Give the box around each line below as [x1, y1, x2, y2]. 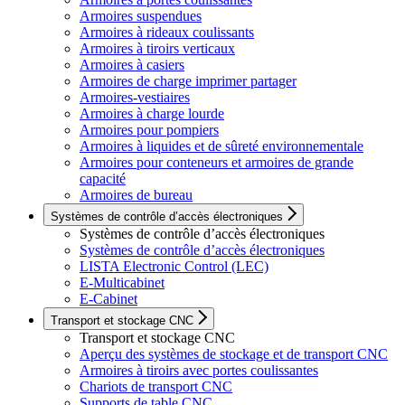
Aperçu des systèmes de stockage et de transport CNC [80, 346, 388, 363]
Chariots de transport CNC [80, 379, 232, 395]
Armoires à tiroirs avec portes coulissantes [80, 363, 318, 379]
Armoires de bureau [80, 187, 193, 203]
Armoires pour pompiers [80, 122, 219, 138]
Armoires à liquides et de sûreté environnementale [80, 138, 363, 155]
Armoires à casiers [80, 57, 184, 73]
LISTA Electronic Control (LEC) [80, 259, 268, 275]
